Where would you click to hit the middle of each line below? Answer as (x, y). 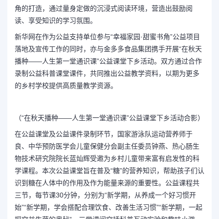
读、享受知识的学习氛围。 (56, 21)
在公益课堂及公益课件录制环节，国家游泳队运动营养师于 (104, 134)
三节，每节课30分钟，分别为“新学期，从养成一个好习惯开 (105, 195)
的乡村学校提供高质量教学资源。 (66, 86)
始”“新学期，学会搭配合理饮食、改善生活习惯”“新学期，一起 (109, 207)
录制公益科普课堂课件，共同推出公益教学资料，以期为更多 (107, 73)
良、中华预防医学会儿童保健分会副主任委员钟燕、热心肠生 (107, 146)
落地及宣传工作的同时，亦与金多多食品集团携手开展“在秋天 (108, 49)
